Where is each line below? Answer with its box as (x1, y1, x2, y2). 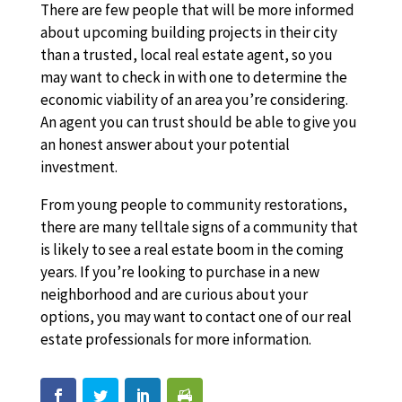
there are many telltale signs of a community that (39, 217, 358, 237)
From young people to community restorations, (39, 195, 347, 214)
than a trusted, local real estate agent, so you (39, 45, 333, 65)
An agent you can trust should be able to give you (39, 112, 357, 132)
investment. (39, 157, 118, 177)
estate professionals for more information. (39, 329, 311, 349)
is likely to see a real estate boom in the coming (39, 240, 344, 259)
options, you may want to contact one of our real (39, 307, 352, 327)
